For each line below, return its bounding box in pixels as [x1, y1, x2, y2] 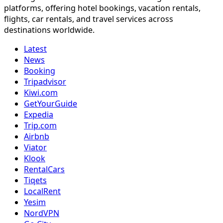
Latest [24, 43, 47, 54]
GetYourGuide [24, 98, 77, 109]
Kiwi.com [24, 87, 58, 98]
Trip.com [24, 119, 57, 131]
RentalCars [24, 163, 65, 175]
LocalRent [24, 185, 61, 197]
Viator [24, 141, 47, 153]
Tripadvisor [24, 76, 66, 87]
